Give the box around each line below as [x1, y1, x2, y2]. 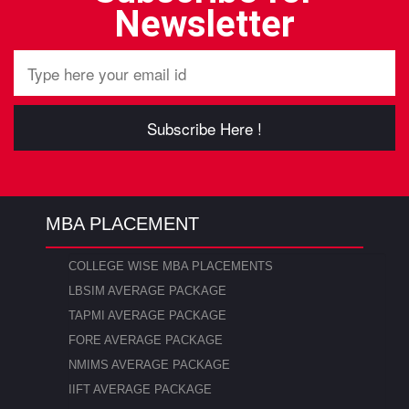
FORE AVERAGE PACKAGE [68, 333, 223, 348]
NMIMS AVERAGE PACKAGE [68, 358, 230, 372]
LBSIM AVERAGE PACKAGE [68, 284, 226, 299]
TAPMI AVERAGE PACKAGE [68, 309, 226, 323]
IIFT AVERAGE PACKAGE [68, 383, 212, 397]
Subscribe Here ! [147, 117, 262, 141]
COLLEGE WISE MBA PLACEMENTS [68, 259, 273, 274]
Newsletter [114, 3, 295, 47]
